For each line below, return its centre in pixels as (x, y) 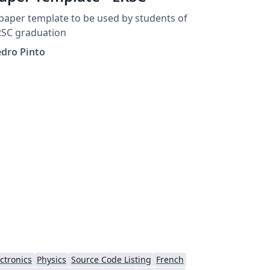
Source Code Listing (111, 259)
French (170, 259)
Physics (52, 259)
